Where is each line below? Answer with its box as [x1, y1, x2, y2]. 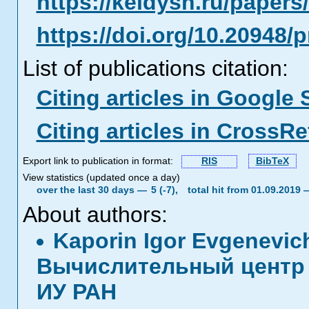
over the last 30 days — [36, 185, 150, 195]
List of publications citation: [22, 56, 288, 81]
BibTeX [255, 156, 289, 166]
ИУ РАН [36, 279, 117, 304]
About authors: [22, 202, 168, 227]
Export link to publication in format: [22, 156, 179, 166]
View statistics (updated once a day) [22, 172, 180, 183]
